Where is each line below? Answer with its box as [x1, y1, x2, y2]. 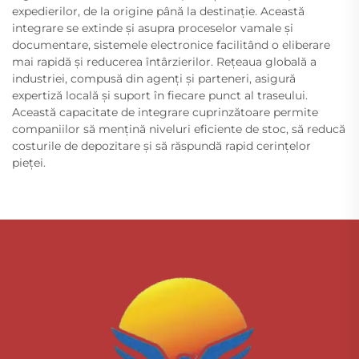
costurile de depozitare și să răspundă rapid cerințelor [12, 138, 311, 153]
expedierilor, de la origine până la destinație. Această [12, 3, 305, 18]
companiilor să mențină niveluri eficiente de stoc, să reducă [12, 121, 345, 136]
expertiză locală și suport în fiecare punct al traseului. [12, 87, 308, 103]
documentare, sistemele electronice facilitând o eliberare [12, 37, 330, 52]
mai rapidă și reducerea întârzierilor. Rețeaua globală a [12, 54, 317, 69]
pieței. [12, 155, 46, 170]
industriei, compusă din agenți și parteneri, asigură [12, 71, 296, 86]
